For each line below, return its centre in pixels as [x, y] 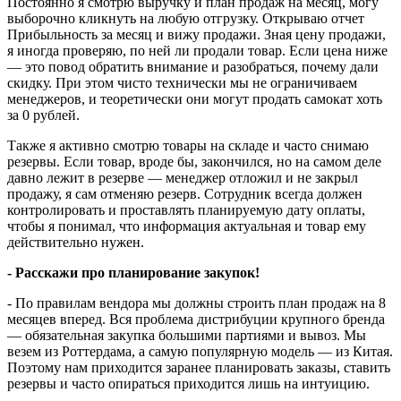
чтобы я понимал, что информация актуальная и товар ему [187, 226]
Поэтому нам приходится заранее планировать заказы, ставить [199, 367]
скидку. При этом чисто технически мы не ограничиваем [182, 82]
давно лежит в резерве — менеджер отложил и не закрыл [183, 177]
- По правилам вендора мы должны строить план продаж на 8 [196, 303]
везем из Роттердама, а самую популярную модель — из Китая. [200, 351]
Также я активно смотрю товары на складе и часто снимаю [188, 145]
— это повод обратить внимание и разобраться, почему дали [193, 66]
